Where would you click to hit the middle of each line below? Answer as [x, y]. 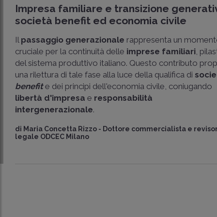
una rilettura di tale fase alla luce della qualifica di [105, 75]
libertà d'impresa [50, 98]
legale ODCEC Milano [52, 137]
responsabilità [124, 98]
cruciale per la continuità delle [71, 51]
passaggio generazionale [73, 40]
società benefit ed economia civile [101, 21]
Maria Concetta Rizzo [60, 129]
